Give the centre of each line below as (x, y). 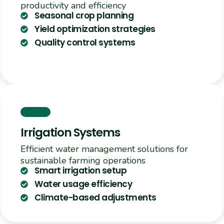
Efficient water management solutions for (104, 149)
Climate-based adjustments (95, 198)
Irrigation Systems (70, 133)
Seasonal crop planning (84, 16)
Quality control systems (85, 43)
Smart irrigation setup (81, 171)
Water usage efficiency (83, 184)
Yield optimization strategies (95, 29)
